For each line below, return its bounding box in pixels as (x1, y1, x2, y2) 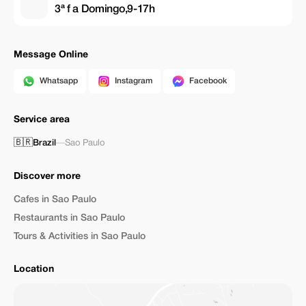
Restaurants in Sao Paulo (14, 214, 125, 223)
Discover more (14, 172, 81, 181)
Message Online (14, 51, 88, 59)
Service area (14, 115, 70, 124)
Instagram (115, 77, 152, 85)
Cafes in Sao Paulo (14, 195, 96, 204)
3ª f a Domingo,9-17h (55, 4, 155, 14)
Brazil (33, 139, 56, 147)
